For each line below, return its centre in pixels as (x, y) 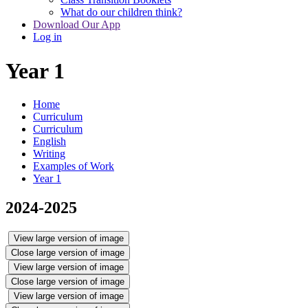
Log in (47, 37)
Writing (49, 154)
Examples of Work (74, 166)
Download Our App (77, 25)
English (49, 142)
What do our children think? (121, 12)
